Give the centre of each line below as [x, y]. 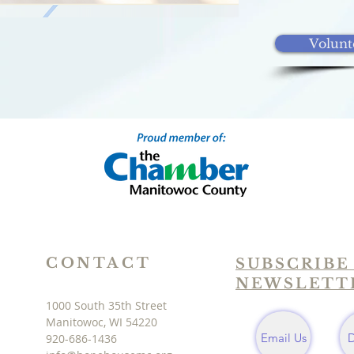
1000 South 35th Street [106, 305]
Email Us [283, 337]
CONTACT [99, 263]
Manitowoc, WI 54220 [102, 322]
